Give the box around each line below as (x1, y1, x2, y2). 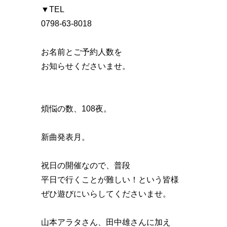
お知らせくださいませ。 (41, 61, 130, 70)
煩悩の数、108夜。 (41, 104, 111, 113)
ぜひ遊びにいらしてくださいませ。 (41, 189, 171, 198)
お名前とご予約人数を (41, 47, 122, 56)
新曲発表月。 (41, 132, 90, 141)
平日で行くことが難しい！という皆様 (41, 175, 179, 184)
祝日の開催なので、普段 (41, 161, 130, 170)
